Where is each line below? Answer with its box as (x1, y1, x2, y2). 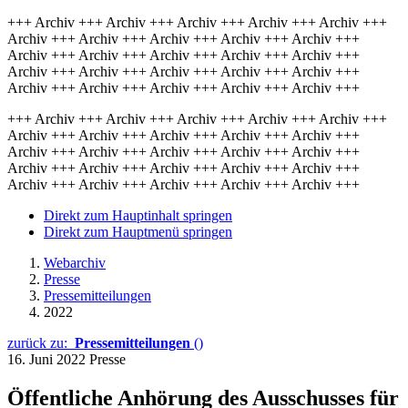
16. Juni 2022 (7, 352, 89, 367)
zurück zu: (7, 335, 75, 351)
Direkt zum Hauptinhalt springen (44, 208, 232, 223)
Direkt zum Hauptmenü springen (44, 224, 232, 240)
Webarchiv (44, 255, 106, 270)
